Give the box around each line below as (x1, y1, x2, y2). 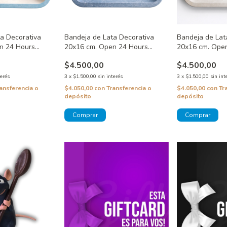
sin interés (97, 73, 123, 81)
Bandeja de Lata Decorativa (64, 32, 154, 43)
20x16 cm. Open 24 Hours (64, 42, 148, 52)
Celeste (64, 52, 89, 62)
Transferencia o (106, 84, 152, 93)
